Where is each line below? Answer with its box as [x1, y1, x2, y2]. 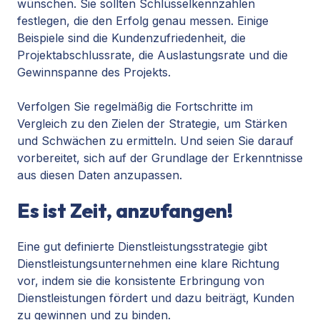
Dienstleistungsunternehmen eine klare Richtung [17, 256, 279, 271]
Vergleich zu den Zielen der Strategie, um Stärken [17, 116, 287, 131]
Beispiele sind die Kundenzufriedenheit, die [17, 31, 246, 46]
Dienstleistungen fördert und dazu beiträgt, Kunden [17, 291, 294, 306]
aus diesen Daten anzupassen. [17, 168, 182, 183]
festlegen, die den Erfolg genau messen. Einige [17, 14, 269, 29]
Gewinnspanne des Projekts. [17, 65, 171, 80]
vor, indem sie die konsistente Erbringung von [17, 274, 264, 289]
